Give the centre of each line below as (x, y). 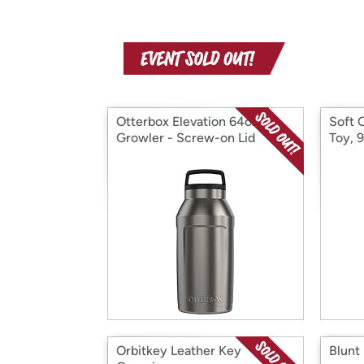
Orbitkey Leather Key (179, 351)
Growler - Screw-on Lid (186, 138)
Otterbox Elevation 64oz (187, 121)
